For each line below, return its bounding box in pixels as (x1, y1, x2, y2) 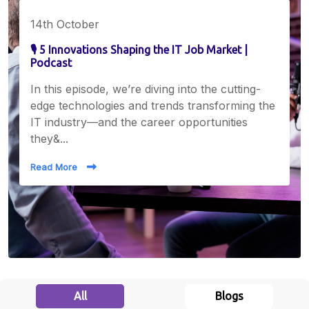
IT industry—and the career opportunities (30, 115, 248, 129)
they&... (30, 132, 68, 146)
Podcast (30, 57, 72, 69)
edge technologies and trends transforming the (30, 99, 275, 112)
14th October (30, 17, 99, 31)
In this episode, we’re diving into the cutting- (30, 82, 261, 96)
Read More (30, 162, 77, 172)
